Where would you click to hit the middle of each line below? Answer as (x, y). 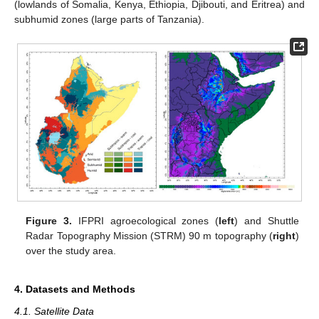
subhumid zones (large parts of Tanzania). (109, 20)
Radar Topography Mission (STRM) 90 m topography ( (149, 235)
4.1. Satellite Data (54, 311)
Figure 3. (49, 220)
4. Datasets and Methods (75, 289)
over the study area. (71, 250)
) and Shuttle (267, 220)
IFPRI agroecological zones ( (146, 220)
